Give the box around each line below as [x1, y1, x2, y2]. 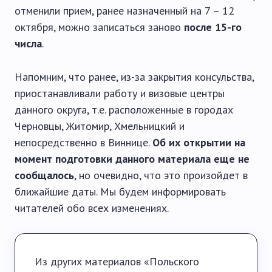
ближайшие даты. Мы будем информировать [15, 185, 226, 199]
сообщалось [15, 168, 74, 182]
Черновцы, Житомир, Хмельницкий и [15, 119, 185, 133]
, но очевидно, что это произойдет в [74, 168, 248, 182]
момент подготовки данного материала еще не [15, 152, 250, 166]
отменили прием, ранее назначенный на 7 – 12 [15, 4, 234, 18]
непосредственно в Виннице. [15, 135, 152, 149]
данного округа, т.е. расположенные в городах [15, 103, 233, 117]
